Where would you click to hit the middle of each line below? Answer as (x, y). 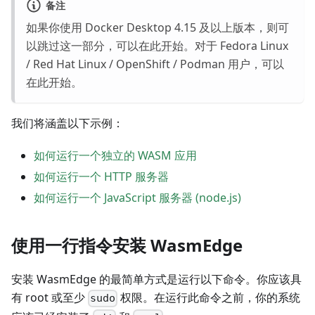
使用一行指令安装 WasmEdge (127, 245)
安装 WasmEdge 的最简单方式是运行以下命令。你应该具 (156, 279)
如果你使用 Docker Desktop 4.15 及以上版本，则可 (157, 28)
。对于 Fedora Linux (236, 46)
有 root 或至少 (50, 298)
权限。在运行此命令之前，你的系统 (209, 298)
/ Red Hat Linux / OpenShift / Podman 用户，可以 (155, 64)
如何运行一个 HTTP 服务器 (101, 177)
